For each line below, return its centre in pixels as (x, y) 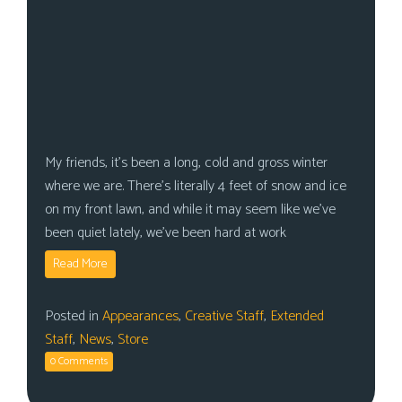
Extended (297, 316)
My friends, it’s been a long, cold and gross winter (186, 163)
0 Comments (79, 361)
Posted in (74, 316)
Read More (80, 264)
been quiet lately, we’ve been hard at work (166, 233)
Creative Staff (224, 316)
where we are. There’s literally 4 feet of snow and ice (196, 186)
